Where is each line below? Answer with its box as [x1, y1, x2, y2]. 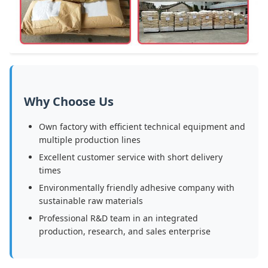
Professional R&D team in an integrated [39, 212, 198, 224]
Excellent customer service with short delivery [39, 151, 223, 163]
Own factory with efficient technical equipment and [39, 121, 245, 133]
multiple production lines [39, 134, 141, 146]
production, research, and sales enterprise [39, 226, 211, 237]
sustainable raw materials [39, 195, 143, 207]
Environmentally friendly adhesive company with [39, 182, 234, 194]
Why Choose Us [24, 93, 114, 110]
